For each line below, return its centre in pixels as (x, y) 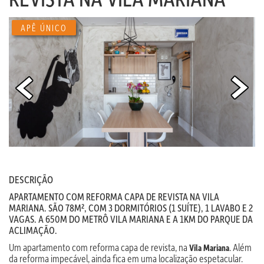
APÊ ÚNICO (44, 28)
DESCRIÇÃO (31, 179)
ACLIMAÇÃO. (33, 230)
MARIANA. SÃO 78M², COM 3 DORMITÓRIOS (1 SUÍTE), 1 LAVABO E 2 (131, 207)
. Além (240, 247)
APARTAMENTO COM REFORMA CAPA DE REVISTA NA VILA (114, 196)
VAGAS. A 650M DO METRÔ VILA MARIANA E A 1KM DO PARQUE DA (131, 219)
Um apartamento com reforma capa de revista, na (99, 247)
